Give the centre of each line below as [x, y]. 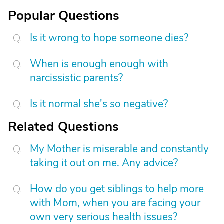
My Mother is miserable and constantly [119, 149]
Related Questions [63, 127]
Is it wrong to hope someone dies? [109, 38]
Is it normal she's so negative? [99, 104]
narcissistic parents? [76, 78]
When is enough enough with [99, 64]
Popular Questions [64, 16]
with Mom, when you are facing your [115, 203]
